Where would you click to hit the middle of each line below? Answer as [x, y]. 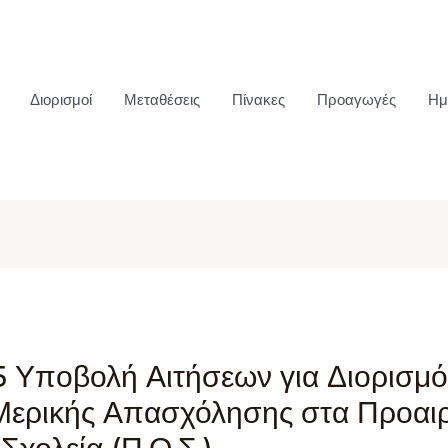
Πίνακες [258, 100]
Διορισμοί [61, 100]
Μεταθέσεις [162, 100]
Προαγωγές [356, 100]
